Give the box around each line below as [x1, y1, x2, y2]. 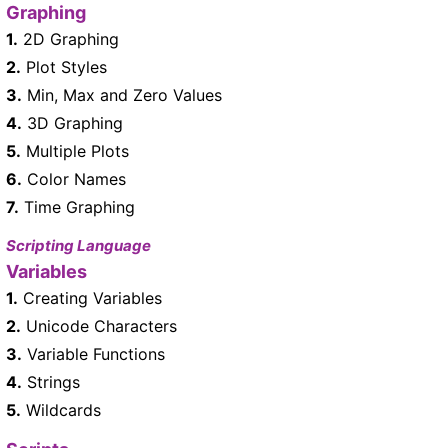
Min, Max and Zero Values [22, 84, 222, 105]
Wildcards [21, 399, 101, 420]
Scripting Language [6, 235, 151, 255]
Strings [22, 371, 80, 392]
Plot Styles [21, 56, 107, 77]
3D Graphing [22, 112, 123, 133]
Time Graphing [19, 196, 135, 217]
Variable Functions [22, 343, 165, 364]
